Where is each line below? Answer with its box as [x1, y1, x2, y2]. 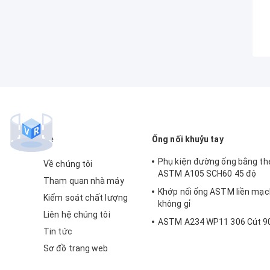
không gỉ [158, 198, 190, 209]
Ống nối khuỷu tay [152, 134, 224, 144]
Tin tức [43, 226, 72, 236]
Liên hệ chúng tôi [43, 209, 110, 219]
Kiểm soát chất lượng [43, 192, 128, 202]
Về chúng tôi [43, 159, 93, 169]
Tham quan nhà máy [43, 175, 124, 186]
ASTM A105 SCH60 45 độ [158, 168, 257, 178]
